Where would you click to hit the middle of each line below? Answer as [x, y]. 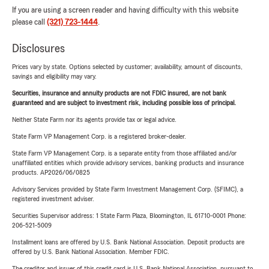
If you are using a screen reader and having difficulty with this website [125, 10]
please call [29, 22]
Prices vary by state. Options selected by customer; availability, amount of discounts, [127, 67]
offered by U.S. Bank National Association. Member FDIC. [91, 252]
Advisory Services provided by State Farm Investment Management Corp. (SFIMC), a [128, 189]
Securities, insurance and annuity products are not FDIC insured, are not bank [119, 93]
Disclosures [38, 49]
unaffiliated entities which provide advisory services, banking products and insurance [128, 163]
